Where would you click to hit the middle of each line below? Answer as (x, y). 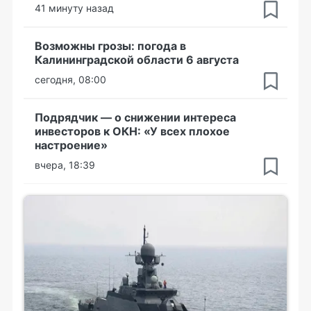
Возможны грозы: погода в (110, 46)
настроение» (71, 145)
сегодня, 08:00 (70, 79)
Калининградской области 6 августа (137, 60)
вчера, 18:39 (65, 165)
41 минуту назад (74, 8)
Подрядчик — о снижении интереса (135, 117)
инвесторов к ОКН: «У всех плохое (132, 131)
